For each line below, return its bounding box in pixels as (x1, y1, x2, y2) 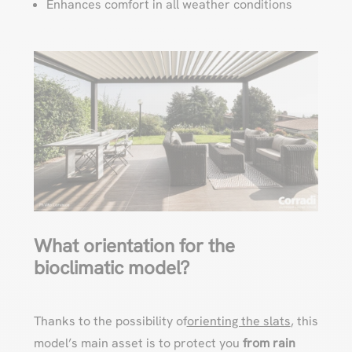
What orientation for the (33, 233, 235, 258)
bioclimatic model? (33, 255, 189, 280)
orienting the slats (186, 312, 291, 329)
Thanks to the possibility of (33, 312, 187, 329)
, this (290, 312, 318, 329)
